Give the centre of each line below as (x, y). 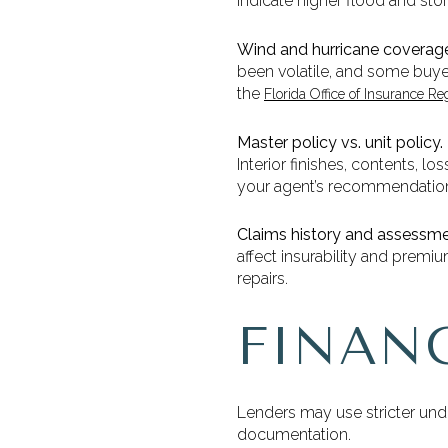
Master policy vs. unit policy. (340, 142)
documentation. (294, 435)
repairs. (262, 279)
